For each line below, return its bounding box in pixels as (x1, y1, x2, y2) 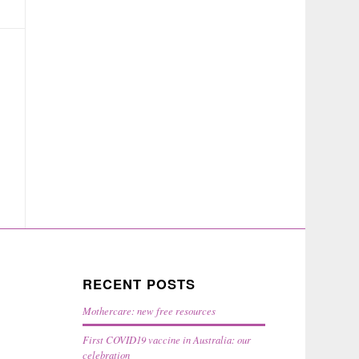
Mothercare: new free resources (83, 303, 216, 317)
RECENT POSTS (83, 273, 196, 293)
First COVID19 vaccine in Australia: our (83, 332, 252, 346)
